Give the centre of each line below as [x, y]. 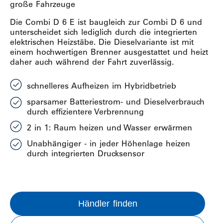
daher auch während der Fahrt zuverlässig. [92, 62]
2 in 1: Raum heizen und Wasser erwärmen [110, 127]
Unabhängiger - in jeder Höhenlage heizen [109, 143]
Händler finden [108, 204]
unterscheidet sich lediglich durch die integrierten [104, 32]
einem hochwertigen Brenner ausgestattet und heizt [109, 52]
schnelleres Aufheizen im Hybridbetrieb [102, 86]
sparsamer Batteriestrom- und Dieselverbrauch [116, 102]
